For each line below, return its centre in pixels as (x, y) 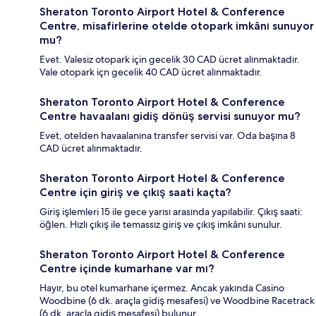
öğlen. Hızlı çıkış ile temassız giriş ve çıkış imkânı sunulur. (161, 225)
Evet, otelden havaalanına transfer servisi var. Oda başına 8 (168, 136)
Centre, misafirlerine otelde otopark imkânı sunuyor (177, 26)
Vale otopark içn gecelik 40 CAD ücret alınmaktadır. (151, 72)
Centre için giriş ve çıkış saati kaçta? (135, 193)
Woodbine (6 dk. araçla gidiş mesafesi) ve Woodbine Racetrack (177, 301)
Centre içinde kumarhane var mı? (127, 269)
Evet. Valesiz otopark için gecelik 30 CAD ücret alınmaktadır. (170, 60)
